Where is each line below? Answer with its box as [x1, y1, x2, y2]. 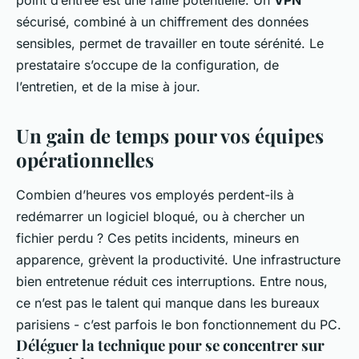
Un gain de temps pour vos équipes [16, 123, 324, 149]
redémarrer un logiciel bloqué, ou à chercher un [16, 208, 305, 225]
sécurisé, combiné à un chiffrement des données [16, 14, 309, 30]
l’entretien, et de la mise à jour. [16, 79, 200, 95]
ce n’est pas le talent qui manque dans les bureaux [16, 295, 320, 312]
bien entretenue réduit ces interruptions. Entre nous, [16, 273, 328, 290]
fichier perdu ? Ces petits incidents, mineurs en [16, 230, 299, 247]
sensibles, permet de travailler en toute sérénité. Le [16, 35, 324, 52]
